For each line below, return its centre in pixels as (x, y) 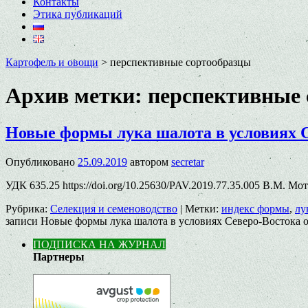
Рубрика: (26, 208)
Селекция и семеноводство (114, 208)
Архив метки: (77, 96)
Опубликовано (40, 162)
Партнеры (59, 256)
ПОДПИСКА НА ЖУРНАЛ (99, 244)
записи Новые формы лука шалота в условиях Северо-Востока (153, 221)
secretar (188, 162)
